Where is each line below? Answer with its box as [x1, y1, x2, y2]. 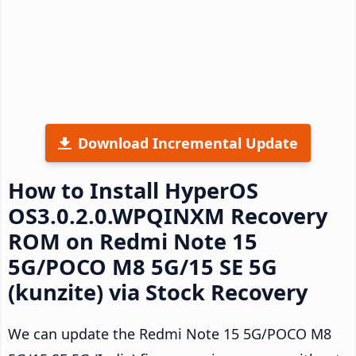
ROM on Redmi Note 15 [8, 226, 257, 256]
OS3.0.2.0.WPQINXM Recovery [8, 200, 327, 230]
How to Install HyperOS [8, 175, 258, 205]
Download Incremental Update [78, 133, 298, 153]
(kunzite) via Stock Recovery [8, 277, 308, 307]
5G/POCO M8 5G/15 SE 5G [8, 251, 277, 281]
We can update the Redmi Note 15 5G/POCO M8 [8, 323, 331, 343]
